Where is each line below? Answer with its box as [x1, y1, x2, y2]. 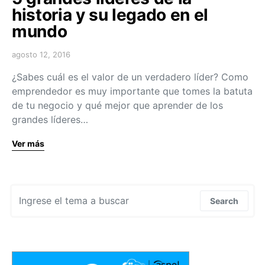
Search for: [12, 186, 53, 196]
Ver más [12, 138, 44, 148]
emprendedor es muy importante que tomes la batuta [12, 85, 253, 97]
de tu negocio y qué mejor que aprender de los [12, 99, 223, 111]
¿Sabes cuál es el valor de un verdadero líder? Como [12, 70, 248, 83]
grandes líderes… [12, 113, 88, 125]
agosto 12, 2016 [12, 49, 70, 59]
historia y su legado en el [12, 4, 208, 25]
